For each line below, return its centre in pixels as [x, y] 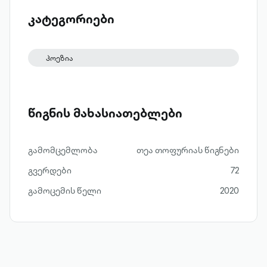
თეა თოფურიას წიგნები [188, 150]
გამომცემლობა [63, 150]
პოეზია [59, 58]
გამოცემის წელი [65, 191]
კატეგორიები [71, 19]
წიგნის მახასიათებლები [105, 113]
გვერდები [50, 170]
